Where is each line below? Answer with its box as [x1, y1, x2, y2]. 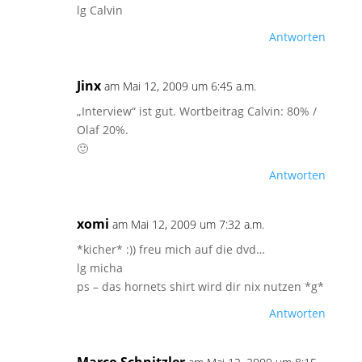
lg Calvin [76, 2, 123, 19]
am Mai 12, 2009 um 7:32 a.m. [112, 217, 264, 233]
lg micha [76, 260, 123, 276]
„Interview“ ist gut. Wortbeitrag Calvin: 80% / [76, 103, 317, 120]
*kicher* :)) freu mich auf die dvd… [76, 242, 265, 258]
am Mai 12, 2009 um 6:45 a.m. [103, 78, 256, 95]
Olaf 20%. [76, 122, 128, 138]
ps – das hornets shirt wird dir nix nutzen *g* [76, 279, 324, 295]
